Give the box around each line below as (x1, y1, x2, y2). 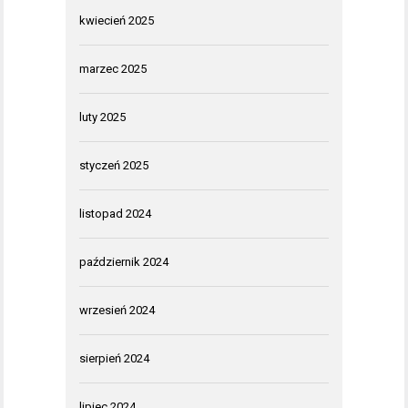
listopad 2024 (79, 207, 151, 221)
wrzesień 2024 (79, 303, 155, 318)
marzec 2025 (79, 62, 147, 76)
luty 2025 (79, 110, 126, 125)
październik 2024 (79, 255, 168, 270)
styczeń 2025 (79, 158, 148, 173)
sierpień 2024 (79, 352, 149, 366)
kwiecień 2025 (79, 14, 154, 28)
